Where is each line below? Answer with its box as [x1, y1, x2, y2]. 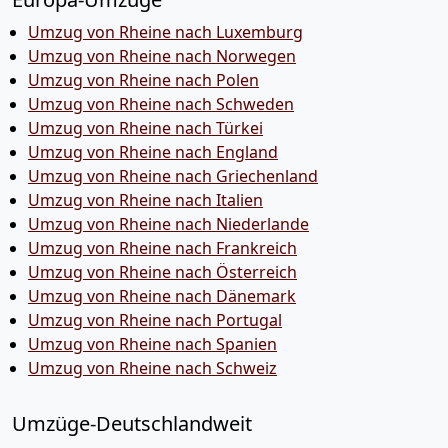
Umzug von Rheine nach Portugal [28, 309, 282, 331]
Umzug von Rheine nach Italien [28, 189, 263, 211]
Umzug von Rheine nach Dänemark [28, 285, 296, 307]
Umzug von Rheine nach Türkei [28, 117, 263, 139]
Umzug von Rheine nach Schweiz [28, 357, 277, 379]
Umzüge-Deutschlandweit [12, 410, 252, 437]
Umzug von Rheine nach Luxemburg [28, 21, 303, 43]
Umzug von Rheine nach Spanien [28, 333, 277, 355]
